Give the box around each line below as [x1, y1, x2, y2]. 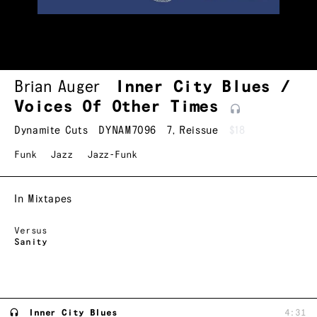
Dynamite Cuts [14, 125, 88, 137]
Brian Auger [14, 79, 101, 96]
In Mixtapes [14, 193, 73, 206]
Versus [14, 226, 48, 236]
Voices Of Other [14, 98, 171, 116]
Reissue [179, 125, 219, 137]
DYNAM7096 [98, 125, 157, 137]
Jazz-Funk [86, 150, 137, 161]
